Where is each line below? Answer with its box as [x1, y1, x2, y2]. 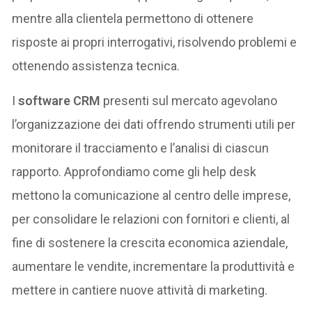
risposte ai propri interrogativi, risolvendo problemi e [12, 34, 297, 49]
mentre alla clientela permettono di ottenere [12, 10, 254, 26]
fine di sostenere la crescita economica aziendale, [12, 235, 288, 250]
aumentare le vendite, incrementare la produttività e [12, 258, 295, 274]
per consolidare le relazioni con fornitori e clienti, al [12, 211, 290, 226]
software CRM [18, 93, 101, 108]
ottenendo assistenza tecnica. [12, 58, 180, 73]
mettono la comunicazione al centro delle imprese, [12, 187, 291, 203]
